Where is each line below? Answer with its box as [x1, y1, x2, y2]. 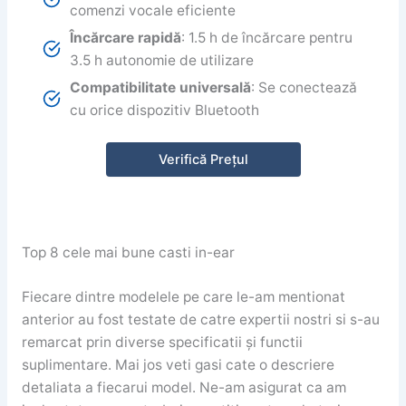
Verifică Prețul [158, 151, 248, 169]
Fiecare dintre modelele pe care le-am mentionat [21, 287, 345, 305]
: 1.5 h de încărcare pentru [181, 28, 353, 46]
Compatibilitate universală [70, 78, 252, 96]
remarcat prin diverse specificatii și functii [21, 333, 303, 351]
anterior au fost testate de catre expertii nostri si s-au [21, 310, 380, 328]
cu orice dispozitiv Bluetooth [70, 101, 260, 119]
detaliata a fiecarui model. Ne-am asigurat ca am [21, 378, 346, 396]
